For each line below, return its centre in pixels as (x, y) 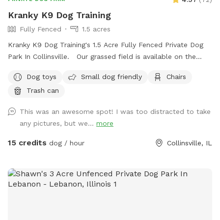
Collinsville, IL (190, 143)
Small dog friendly (111, 76)
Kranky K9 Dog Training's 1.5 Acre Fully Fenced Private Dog (106, 45)
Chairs (176, 76)
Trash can (43, 90)
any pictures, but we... (58, 124)
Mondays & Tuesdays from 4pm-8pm (70, 80)
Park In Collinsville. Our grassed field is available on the (102, 57)
